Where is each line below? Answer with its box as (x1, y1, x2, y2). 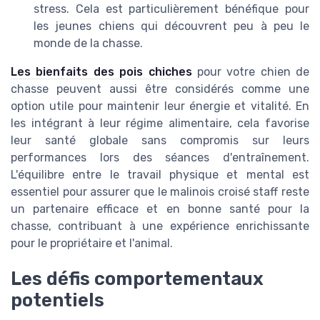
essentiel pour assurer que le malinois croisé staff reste (11, 184, 309, 199)
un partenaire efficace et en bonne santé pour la (11, 201, 309, 216)
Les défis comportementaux (11, 268, 264, 290)
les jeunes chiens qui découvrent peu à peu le (34, 19, 309, 33)
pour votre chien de (191, 64, 309, 79)
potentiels (11, 289, 104, 311)
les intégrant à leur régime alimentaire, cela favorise (11, 116, 309, 130)
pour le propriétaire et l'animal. (11, 236, 173, 250)
